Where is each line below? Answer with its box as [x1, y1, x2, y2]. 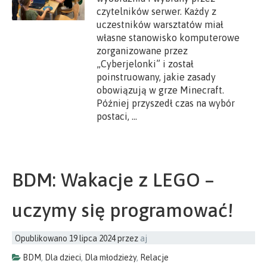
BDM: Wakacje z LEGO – [12, 169, 214, 191]
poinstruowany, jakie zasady [97, 71, 216, 82]
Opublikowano [15, 234, 69, 244]
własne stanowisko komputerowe [97, 32, 240, 43]
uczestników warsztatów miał [97, 18, 224, 30]
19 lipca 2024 [69, 234, 116, 244]
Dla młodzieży [85, 253, 136, 263]
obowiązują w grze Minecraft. [97, 84, 225, 95]
